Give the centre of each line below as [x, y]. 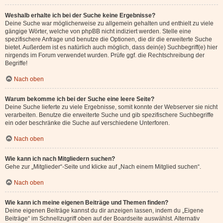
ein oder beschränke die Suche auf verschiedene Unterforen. [87, 123]
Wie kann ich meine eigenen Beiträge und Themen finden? [87, 203]
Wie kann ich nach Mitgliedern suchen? [60, 159]
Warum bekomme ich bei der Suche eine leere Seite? [80, 99]
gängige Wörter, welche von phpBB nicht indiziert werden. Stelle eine [98, 31]
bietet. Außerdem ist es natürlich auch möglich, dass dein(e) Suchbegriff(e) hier [111, 47]
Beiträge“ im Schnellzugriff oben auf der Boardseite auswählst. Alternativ [102, 219]
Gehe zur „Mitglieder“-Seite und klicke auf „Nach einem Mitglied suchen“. [103, 167]
